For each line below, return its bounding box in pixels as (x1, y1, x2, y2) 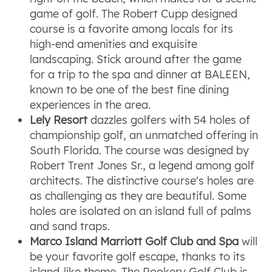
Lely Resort (30, 112, 88, 127)
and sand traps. (30, 219, 110, 233)
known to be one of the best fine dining (30, 82, 229, 97)
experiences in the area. (30, 97, 151, 112)
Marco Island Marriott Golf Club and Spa (30, 234, 239, 248)
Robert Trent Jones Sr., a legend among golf (30, 158, 255, 172)
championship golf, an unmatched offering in (30, 127, 259, 142)
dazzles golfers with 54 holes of (87, 112, 251, 127)
